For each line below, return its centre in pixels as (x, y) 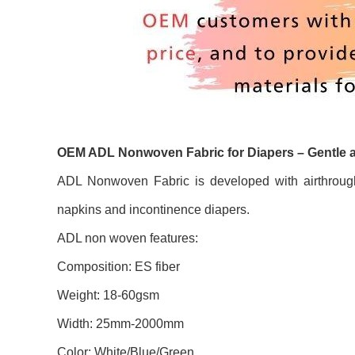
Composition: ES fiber (118, 267)
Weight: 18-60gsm (108, 295)
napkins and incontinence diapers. (153, 210)
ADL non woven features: (128, 238)
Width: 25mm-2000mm (120, 324)
